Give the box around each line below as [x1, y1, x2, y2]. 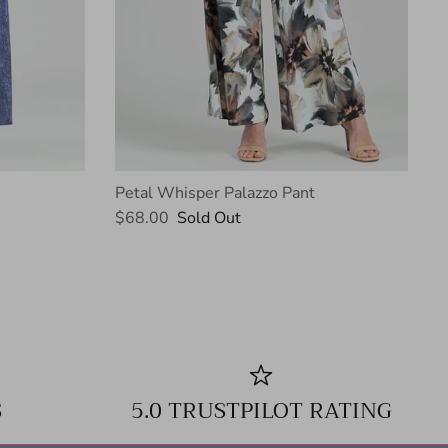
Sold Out [176, 207, 241, 229]
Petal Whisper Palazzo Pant [114, 182, 315, 204]
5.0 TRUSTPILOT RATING [130, 392, 392, 430]
